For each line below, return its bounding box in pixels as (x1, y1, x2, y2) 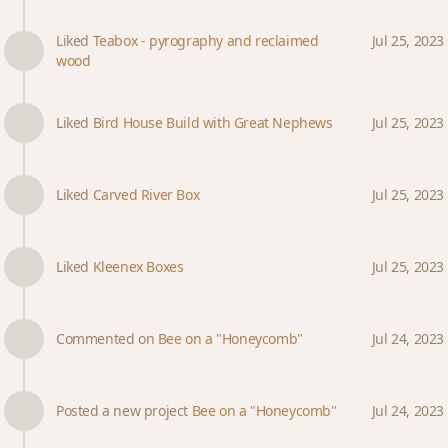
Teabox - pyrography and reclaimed (92, 31, 319, 50)
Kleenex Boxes (92, 257, 184, 276)
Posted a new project (56, 401, 192, 420)
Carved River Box (92, 185, 200, 204)
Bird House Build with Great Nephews (92, 113, 333, 132)
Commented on (56, 329, 158, 348)
